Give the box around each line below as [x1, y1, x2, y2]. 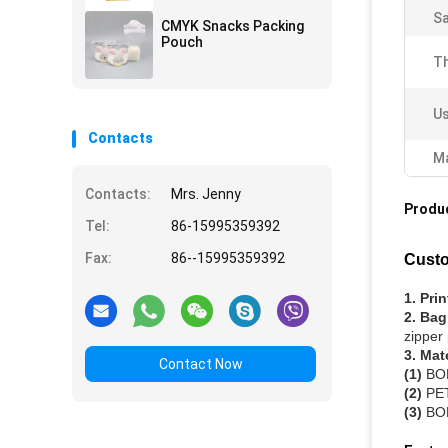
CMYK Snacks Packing [161, 18, 304, 34]
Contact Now [158, 356, 243, 372]
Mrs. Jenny [171, 186, 241, 202]
